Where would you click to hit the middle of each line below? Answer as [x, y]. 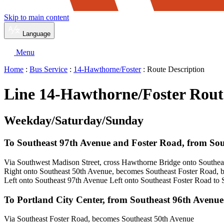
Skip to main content [36, 17]
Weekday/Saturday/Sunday [74, 121]
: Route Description [173, 69]
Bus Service [48, 69]
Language [36, 34]
